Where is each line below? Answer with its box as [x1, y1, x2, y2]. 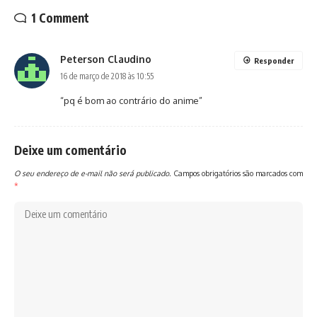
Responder [254, 55, 294, 65]
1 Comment [31, 9, 89, 25]
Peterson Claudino [60, 52, 151, 65]
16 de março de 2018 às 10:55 [60, 70, 154, 81]
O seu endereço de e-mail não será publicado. [14, 168, 171, 178]
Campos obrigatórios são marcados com [173, 168, 303, 178]
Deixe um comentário [14, 142, 127, 158]
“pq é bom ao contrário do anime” [60, 94, 202, 106]
